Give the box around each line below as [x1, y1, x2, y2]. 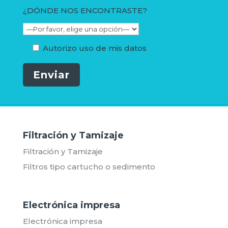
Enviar [33, 69, 70, 81]
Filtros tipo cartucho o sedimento [22, 162, 155, 172]
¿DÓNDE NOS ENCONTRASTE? [22, 6, 147, 16]
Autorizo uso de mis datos [42, 43, 147, 53]
